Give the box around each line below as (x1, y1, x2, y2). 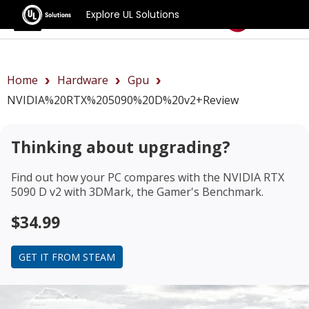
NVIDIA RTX (223, 169, 284, 185)
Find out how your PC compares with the (11, 169, 223, 185)
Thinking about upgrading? (11, 135, 230, 158)
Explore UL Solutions (86, 7, 180, 21)
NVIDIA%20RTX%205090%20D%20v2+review (7, 92, 239, 108)
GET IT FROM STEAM (19, 250, 115, 263)
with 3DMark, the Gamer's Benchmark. (61, 183, 263, 199)
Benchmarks (59, 9, 140, 28)
